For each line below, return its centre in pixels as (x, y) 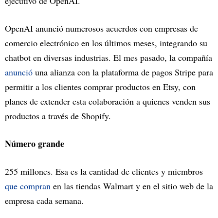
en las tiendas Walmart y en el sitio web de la (132, 186)
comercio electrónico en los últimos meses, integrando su (106, 43)
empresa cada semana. (44, 201)
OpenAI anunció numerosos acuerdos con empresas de (101, 28)
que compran (28, 186)
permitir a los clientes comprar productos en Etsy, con (100, 87)
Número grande (35, 144)
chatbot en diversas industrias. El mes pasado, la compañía (109, 58)
